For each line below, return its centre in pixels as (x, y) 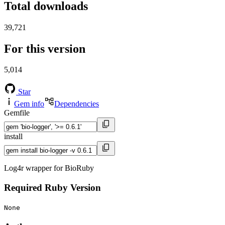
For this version (45, 48)
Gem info (29, 104)
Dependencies (77, 104)
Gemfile (17, 113)
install (13, 137)
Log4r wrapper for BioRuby (49, 168)
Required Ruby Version (52, 188)
